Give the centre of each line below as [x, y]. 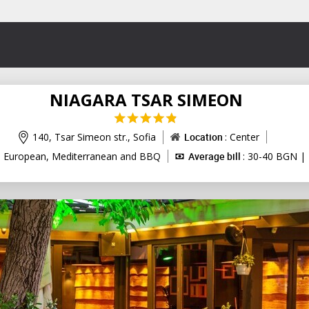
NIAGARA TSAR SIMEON [146, 99]
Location [204, 137]
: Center [242, 137]
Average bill [215, 156]
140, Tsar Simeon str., [82, 137]
